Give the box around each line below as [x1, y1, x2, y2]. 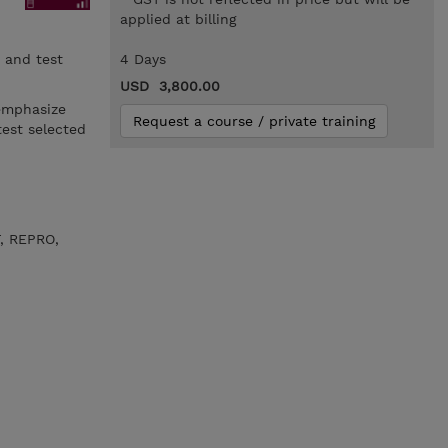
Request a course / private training [132, 113, 375, 129]
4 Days [119, 51, 166, 67]
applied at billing [119, 11, 236, 27]
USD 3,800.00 [119, 78, 220, 94]
